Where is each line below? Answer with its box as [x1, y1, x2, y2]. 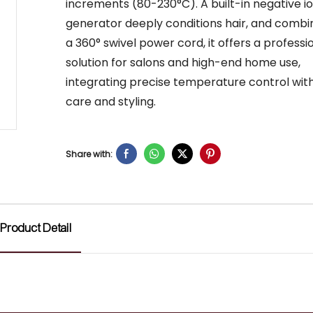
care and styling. [65, 94, 156, 110]
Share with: [65, 147, 112, 160]
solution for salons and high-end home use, [65, 54, 300, 71]
